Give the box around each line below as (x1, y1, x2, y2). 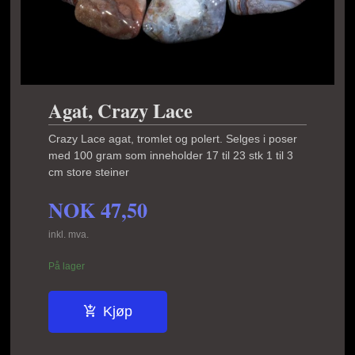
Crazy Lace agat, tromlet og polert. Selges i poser (48, 132, 298, 146)
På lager (48, 261, 86, 273)
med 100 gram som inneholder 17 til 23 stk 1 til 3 (48, 149, 294, 162)
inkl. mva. (48, 228, 90, 240)
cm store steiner (48, 166, 130, 179)
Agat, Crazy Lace (48, 97, 193, 125)
